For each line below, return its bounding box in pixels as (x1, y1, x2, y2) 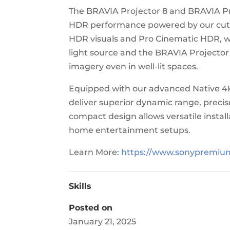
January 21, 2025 (69, 216, 137, 226)
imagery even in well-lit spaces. (69, 61, 199, 71)
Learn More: (69, 147, 122, 157)
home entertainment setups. (69, 125, 191, 135)
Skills (69, 181, 92, 191)
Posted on (69, 202, 113, 213)
